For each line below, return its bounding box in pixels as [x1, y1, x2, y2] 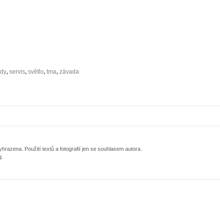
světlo [28, 68, 44, 76]
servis [9, 68, 25, 76]
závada [59, 68, 79, 76]
